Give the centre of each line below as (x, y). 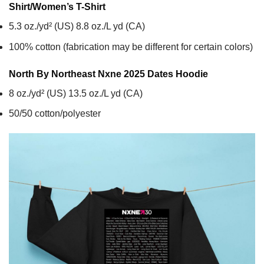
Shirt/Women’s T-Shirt (57, 7)
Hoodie (192, 74)
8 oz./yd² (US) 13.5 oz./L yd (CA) (76, 93)
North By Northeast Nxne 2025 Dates (92, 74)
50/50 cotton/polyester (55, 114)
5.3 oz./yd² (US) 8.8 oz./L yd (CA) (77, 27)
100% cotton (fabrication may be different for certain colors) (131, 47)
